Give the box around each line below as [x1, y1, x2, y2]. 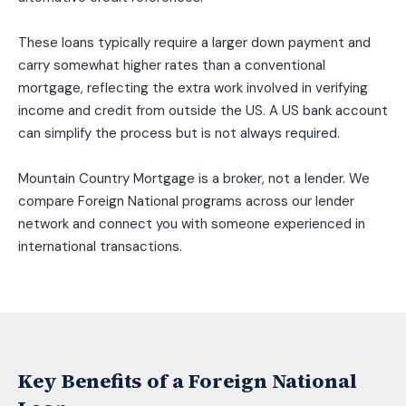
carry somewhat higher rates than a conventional [18, 56, 325, 75]
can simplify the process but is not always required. [18, 124, 340, 143]
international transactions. [18, 237, 182, 256]
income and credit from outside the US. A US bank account [18, 101, 388, 121]
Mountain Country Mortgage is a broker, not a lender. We [18, 169, 370, 188]
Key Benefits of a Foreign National [18, 367, 357, 395]
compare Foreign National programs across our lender [18, 192, 354, 211]
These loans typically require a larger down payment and [18, 34, 371, 53]
